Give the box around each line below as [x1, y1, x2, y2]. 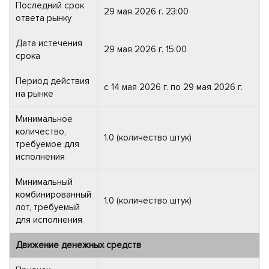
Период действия [16, 75, 89, 86]
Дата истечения [16, 37, 82, 49]
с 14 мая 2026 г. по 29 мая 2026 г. [104, 81, 243, 92]
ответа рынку [16, 12, 71, 23]
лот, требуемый [16, 201, 80, 213]
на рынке [16, 88, 53, 99]
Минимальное [16, 113, 73, 124]
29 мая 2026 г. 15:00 [104, 43, 187, 55]
